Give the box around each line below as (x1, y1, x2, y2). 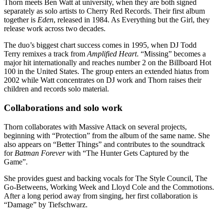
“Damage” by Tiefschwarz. (4, 200, 88, 209)
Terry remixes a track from (4, 50, 87, 58)
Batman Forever (15, 148, 65, 157)
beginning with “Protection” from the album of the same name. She (4, 131, 210, 140)
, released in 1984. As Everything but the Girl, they (54, 16, 210, 24)
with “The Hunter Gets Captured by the (65, 148, 189, 157)
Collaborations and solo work (4, 103, 123, 113)
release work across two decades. (4, 24, 106, 33)
